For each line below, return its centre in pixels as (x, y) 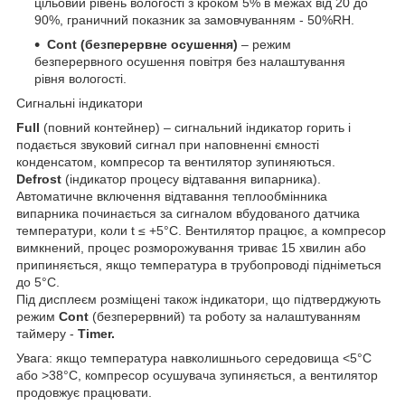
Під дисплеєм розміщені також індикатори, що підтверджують (198, 299)
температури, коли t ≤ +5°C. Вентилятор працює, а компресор (201, 230)
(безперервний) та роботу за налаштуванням (226, 316)
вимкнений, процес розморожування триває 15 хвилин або (191, 247)
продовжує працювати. (84, 392)
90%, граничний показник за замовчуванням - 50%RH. (194, 19)
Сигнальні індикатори (80, 103)
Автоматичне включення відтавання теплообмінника (172, 196)
